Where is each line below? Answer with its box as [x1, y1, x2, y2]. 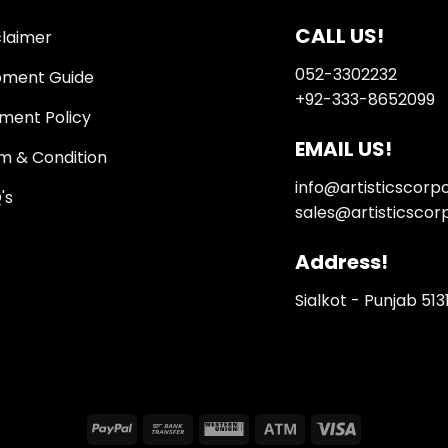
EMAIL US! [295, 135, 392, 164]
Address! [295, 247, 388, 276]
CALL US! [295, 22, 384, 51]
